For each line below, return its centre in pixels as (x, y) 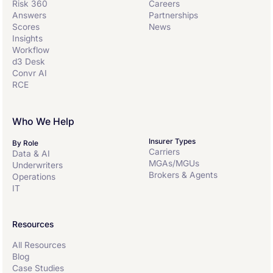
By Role (25, 143)
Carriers (164, 151)
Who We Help (43, 121)
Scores (26, 27)
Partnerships (173, 15)
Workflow (30, 50)
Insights (27, 38)
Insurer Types (172, 141)
